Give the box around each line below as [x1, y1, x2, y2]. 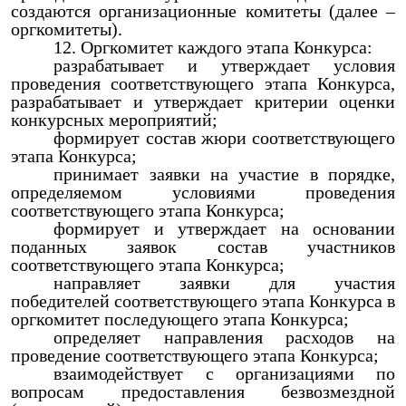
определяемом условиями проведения [11, 182, 395, 202]
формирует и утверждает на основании [53, 218, 395, 238]
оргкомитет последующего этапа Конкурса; [11, 309, 349, 329]
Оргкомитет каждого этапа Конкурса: [81, 37, 373, 57]
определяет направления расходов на [53, 327, 395, 347]
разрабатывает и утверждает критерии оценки [11, 92, 395, 111]
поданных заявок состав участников [11, 237, 395, 256]
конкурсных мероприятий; [11, 110, 217, 130]
